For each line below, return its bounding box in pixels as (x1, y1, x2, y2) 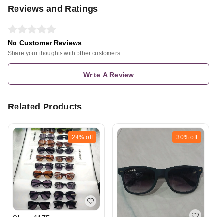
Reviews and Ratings (8, 4, 98, 14)
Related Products (8, 102, 82, 112)
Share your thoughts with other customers (8, 50, 120, 57)
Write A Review (83, 71, 134, 79)
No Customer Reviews (8, 39, 82, 47)
